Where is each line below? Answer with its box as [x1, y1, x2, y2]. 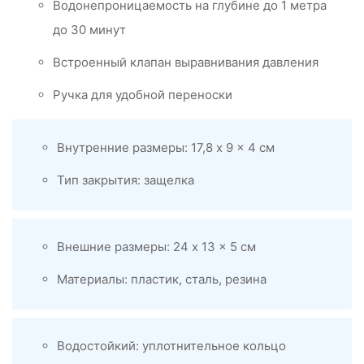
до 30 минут [53, 22, 126, 38]
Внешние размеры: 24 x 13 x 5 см [57, 239, 256, 255]
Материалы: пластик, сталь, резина [57, 271, 266, 288]
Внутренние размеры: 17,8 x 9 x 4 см [57, 140, 275, 156]
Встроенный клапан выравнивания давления [53, 54, 318, 71]
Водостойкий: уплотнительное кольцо [57, 338, 286, 354]
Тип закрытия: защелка [57, 172, 194, 188]
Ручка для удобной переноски [53, 87, 232, 103]
